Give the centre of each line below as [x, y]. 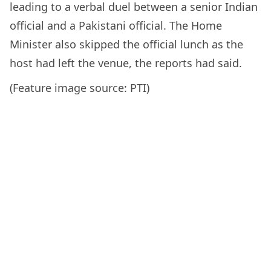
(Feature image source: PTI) [80, 87]
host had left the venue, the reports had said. [126, 63]
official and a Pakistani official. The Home [116, 25]
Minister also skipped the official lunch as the [126, 44]
